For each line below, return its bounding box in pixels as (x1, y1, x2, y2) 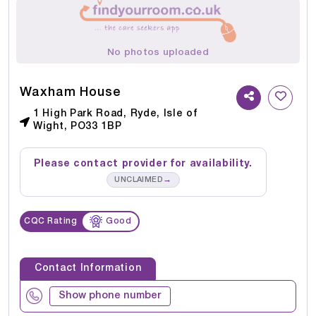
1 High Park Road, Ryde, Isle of (33, 109, 198, 119)
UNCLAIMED (114, 176, 164, 183)
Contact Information (35, 263, 142, 273)
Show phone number (59, 291, 162, 300)
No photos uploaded (107, 47, 209, 57)
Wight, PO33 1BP (33, 121, 122, 131)
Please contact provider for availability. (34, 159, 253, 169)
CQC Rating (24, 217, 77, 225)
